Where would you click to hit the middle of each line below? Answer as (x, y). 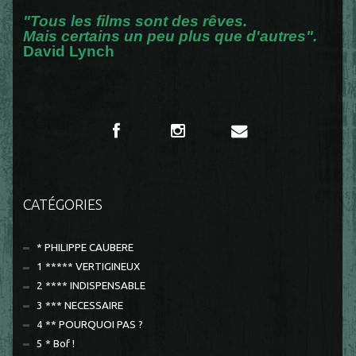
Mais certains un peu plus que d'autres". (170, 36)
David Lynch (69, 51)
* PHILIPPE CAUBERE (85, 248)
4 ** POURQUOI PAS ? (90, 324)
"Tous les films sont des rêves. (135, 21)
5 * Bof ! (56, 343)
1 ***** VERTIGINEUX (89, 267)
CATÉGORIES (63, 205)
